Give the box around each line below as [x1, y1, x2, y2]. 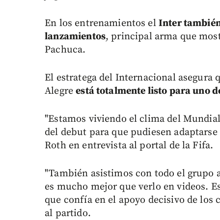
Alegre [45, 85, 76, 98]
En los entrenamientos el [45, 17, 159, 30]
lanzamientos [45, 30, 106, 43]
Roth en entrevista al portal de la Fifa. [45, 139, 214, 152]
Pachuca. [45, 44, 86, 56]
